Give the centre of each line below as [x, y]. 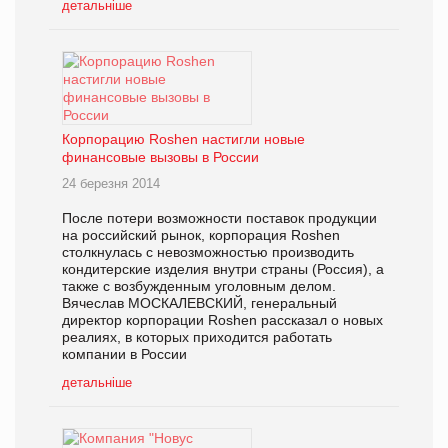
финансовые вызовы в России [160, 156]
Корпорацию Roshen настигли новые [183, 138]
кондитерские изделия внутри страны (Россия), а [223, 268]
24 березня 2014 [111, 183]
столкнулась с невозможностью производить [208, 251]
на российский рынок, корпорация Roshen [201, 234]
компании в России [124, 353]
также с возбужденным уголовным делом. [199, 285]
